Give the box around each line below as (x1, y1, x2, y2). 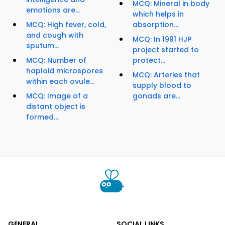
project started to (133, 45, 199, 55)
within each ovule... (26, 76, 94, 87)
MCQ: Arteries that (133, 70, 200, 80)
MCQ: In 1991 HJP (133, 34, 191, 45)
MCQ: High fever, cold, (26, 20, 106, 30)
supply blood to (133, 80, 191, 91)
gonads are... (133, 91, 180, 101)
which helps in (133, 9, 184, 20)
